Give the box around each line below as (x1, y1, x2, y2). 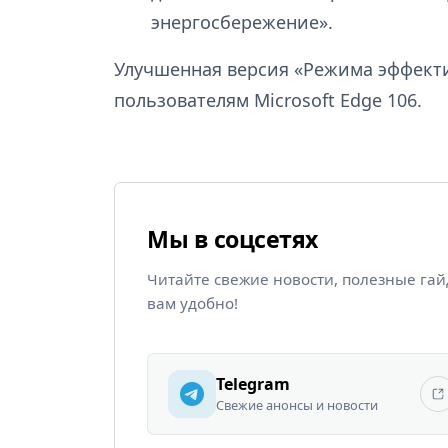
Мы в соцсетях (147, 222, 318, 255)
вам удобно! (147, 292, 238, 313)
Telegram (216, 372, 290, 395)
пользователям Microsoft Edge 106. (114, 87, 422, 112)
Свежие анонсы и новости (216, 395, 378, 414)
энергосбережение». (150, 9, 333, 34)
